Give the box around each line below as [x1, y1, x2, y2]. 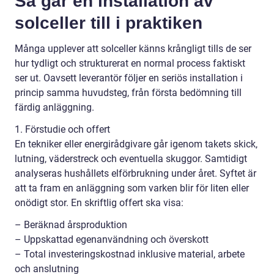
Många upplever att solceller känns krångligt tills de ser [15, 42, 251, 54]
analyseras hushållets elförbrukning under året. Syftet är [15, 167, 256, 179]
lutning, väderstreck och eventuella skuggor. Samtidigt [15, 152, 247, 165]
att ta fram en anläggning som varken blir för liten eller [15, 182, 249, 194]
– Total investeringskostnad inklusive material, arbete [15, 248, 245, 260]
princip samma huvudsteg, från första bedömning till [15, 86, 242, 98]
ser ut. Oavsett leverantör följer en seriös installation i [15, 72, 243, 84]
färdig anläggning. [15, 101, 94, 113]
